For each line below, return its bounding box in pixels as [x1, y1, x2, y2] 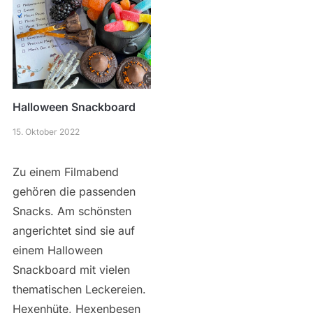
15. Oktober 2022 [12, 126, 80, 137]
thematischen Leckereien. [12, 282, 146, 296]
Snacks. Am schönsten [12, 203, 131, 218]
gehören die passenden [12, 184, 136, 198]
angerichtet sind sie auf [12, 223, 135, 238]
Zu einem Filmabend [12, 164, 119, 179]
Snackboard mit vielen [12, 262, 130, 277]
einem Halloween [12, 242, 103, 257]
